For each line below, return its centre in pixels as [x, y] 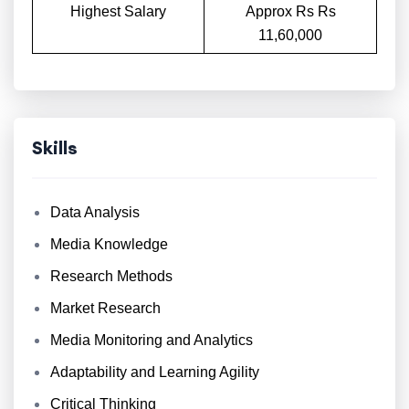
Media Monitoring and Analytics [152, 340]
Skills [55, 147]
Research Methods [111, 276]
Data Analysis [95, 212]
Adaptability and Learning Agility [155, 372]
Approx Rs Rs [290, 11]
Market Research [105, 308]
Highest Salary [118, 11]
